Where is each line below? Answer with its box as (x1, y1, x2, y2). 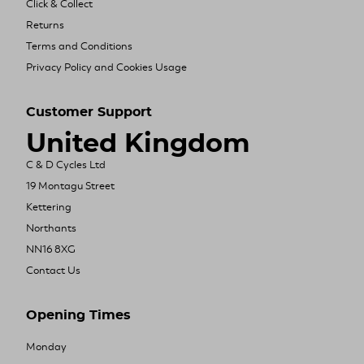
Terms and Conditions (26, 39, 132, 53)
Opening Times (26, 308, 131, 322)
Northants (26, 221, 76, 235)
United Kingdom (26, 130, 250, 157)
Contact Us (26, 263, 80, 277)
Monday (26, 340, 67, 353)
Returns (26, 18, 64, 32)
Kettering (26, 200, 71, 214)
